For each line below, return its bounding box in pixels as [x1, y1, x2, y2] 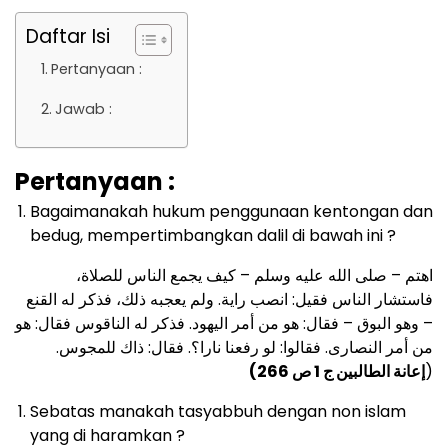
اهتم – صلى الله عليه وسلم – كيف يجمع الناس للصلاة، [76, 264, 433, 288]
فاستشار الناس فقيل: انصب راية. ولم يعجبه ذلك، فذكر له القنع [26, 288, 433, 312]
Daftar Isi [26, 23, 110, 51]
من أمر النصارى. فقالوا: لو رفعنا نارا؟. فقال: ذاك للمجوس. [56, 336, 433, 360]
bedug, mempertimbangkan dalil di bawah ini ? [30, 224, 400, 248]
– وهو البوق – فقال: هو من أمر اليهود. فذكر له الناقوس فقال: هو [15, 312, 433, 336]
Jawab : [54, 99, 112, 120]
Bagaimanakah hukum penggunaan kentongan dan [30, 200, 433, 224]
